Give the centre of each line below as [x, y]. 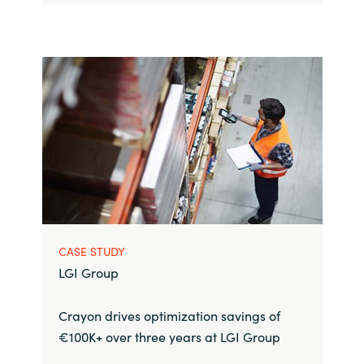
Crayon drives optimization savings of [169, 315]
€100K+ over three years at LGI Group [169, 336]
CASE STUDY [91, 251]
